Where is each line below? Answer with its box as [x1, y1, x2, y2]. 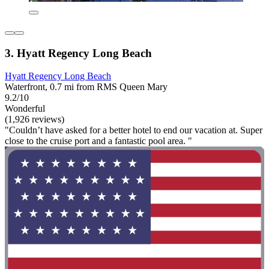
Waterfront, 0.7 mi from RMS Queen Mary [5, 82, 168, 92]
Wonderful [5, 103, 45, 114]
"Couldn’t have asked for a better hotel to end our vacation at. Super [5, 125, 262, 136]
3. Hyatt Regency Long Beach [5, 46, 152, 59]
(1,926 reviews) [5, 114, 64, 125]
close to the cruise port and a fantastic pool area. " [5, 136, 192, 147]
